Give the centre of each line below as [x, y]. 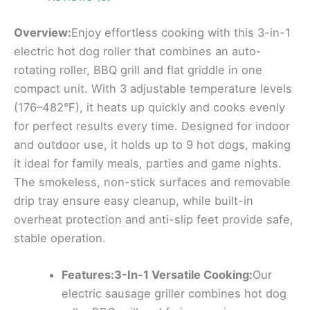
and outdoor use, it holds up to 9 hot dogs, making [152, 144]
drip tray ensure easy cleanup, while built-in [134, 200]
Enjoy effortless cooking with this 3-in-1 [181, 32]
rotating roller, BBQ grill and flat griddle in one [138, 70]
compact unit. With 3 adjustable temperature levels [153, 88]
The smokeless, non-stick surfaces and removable [152, 182]
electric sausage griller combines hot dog [174, 294]
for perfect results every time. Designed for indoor [152, 126]
